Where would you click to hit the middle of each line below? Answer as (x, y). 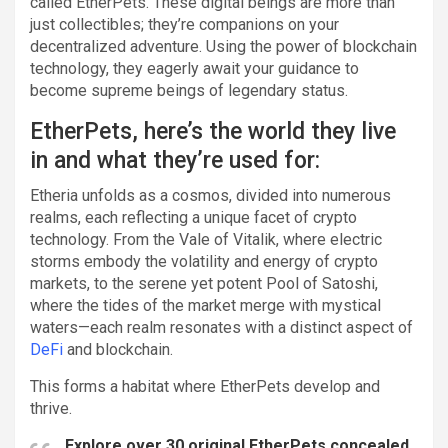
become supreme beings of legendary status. (189, 90)
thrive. (51, 408)
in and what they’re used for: (175, 160)
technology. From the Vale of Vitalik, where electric (206, 239)
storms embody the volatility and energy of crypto (204, 261)
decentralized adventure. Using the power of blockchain (223, 46)
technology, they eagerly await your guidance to (194, 68)
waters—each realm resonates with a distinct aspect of (221, 327)
